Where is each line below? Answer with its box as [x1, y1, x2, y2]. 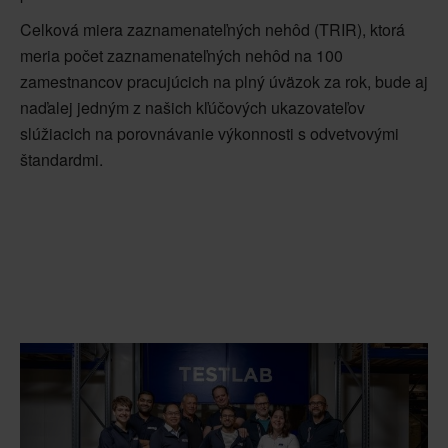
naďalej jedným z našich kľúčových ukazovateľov [20, 95, 365, 119]
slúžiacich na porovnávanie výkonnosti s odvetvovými [20, 121, 399, 145]
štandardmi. [20, 147, 103, 171]
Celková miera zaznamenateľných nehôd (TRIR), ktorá [20, 17, 405, 41]
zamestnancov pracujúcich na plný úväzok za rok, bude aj [20, 69, 428, 93]
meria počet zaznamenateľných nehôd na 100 [20, 43, 343, 67]
